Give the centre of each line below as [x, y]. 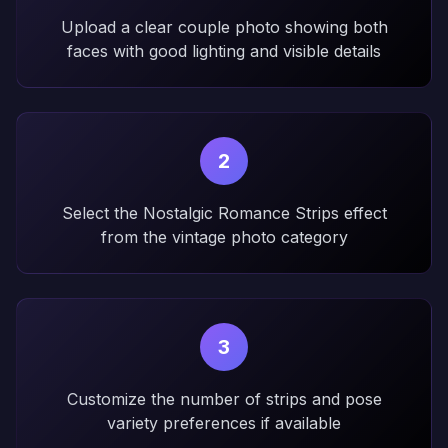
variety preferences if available [224, 423]
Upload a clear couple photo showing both [224, 27]
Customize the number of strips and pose [224, 399]
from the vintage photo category [224, 237]
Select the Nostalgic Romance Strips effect [224, 213]
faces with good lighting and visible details [224, 51]
